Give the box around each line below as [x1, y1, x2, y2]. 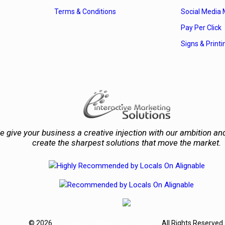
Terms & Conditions [54, 8, 116, 16]
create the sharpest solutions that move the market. [32, 138, 221, 148]
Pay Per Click [181, 24, 221, 32]
